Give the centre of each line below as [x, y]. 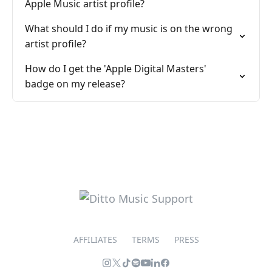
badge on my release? [75, 84]
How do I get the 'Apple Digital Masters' [116, 69]
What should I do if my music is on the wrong [129, 29]
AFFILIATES [95, 240]
